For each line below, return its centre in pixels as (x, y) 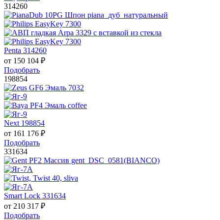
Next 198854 (24, 123)
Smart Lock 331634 (35, 195)
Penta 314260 (25, 50)
